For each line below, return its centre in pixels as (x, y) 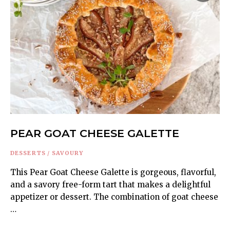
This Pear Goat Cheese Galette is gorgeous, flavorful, (113, 172)
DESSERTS (28, 153)
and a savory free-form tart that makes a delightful (110, 184)
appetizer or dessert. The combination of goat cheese (114, 197)
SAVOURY (68, 153)
